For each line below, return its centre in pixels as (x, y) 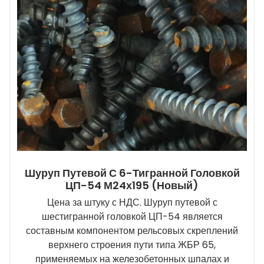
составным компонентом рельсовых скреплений (132, 230)
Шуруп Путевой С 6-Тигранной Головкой (132, 173)
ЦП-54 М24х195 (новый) (132, 185)
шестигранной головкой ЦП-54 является (132, 216)
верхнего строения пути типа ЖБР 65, (132, 245)
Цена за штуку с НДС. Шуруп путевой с (132, 202)
